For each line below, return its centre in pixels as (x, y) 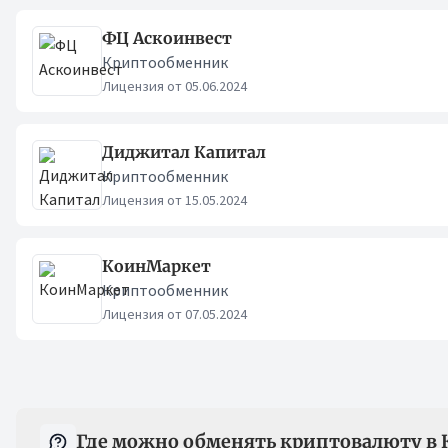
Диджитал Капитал (184, 152)
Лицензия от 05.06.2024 (174, 86)
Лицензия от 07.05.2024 (174, 314)
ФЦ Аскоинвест (167, 38)
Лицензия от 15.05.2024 (174, 200)
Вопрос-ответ (118, 421)
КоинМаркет (156, 266)
